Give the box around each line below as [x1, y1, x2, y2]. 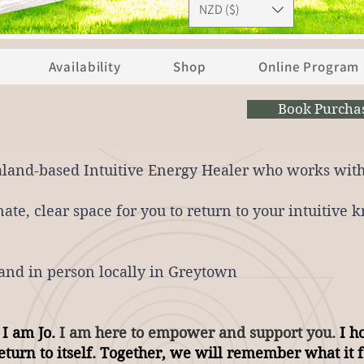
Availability [48, 58, 121, 76]
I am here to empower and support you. [59, 324, 336, 341]
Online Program [258, 58, 360, 76]
